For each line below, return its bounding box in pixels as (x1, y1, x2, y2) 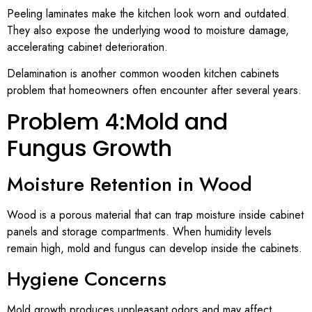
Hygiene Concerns (7, 264, 166, 293)
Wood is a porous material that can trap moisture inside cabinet (7, 207, 304, 224)
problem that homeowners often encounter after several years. (7, 82, 302, 99)
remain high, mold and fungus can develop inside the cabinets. (7, 240, 302, 257)
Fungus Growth (7, 132, 172, 164)
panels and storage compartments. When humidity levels (7, 224, 272, 240)
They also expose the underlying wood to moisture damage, (7, 22, 289, 38)
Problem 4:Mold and (7, 106, 228, 138)
